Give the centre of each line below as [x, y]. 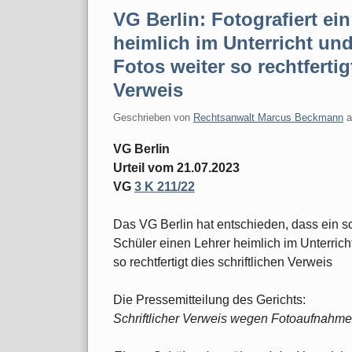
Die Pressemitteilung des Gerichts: [209, 299]
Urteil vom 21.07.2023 [176, 167]
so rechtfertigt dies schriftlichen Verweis [223, 262]
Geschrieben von [153, 117]
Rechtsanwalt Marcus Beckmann [268, 117]
